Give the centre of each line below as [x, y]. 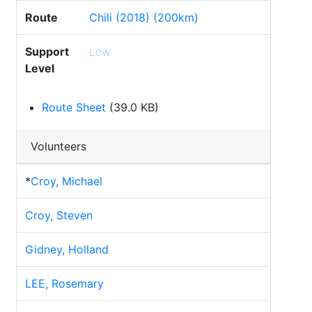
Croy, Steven [59, 215]
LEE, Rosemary [64, 283]
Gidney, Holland [67, 249]
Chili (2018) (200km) [144, 17]
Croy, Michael [67, 181]
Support [47, 52]
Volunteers [58, 146]
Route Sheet [74, 107]
